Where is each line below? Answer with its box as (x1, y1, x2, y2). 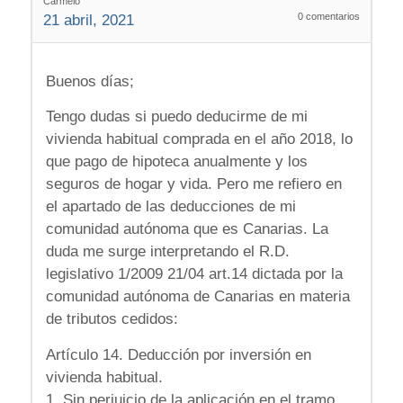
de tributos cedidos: (45, 310, 178, 328)
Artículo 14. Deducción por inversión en (45, 345, 311, 363)
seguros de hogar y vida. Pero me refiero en (45, 175, 342, 193)
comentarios (303, 11, 361, 22)
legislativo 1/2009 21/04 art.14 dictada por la (45, 265, 343, 283)
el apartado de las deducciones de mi (45, 198, 296, 216)
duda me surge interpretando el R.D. (45, 243, 290, 261)
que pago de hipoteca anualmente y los (45, 153, 308, 171)
